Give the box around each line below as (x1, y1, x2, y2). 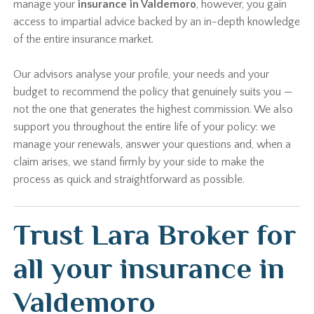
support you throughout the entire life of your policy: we (13, 121, 276, 133)
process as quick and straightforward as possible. (13, 173, 245, 186)
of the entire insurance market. (13, 33, 154, 46)
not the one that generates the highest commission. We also (13, 103, 294, 116)
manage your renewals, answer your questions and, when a (13, 138, 292, 151)
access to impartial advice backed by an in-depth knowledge (13, 15, 301, 28)
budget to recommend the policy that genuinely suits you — (13, 86, 294, 98)
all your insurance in (13, 252, 285, 285)
